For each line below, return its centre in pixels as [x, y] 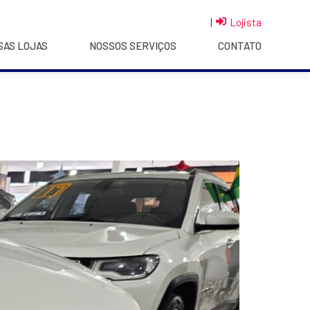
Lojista [245, 22]
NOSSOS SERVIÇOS [133, 46]
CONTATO [239, 46]
